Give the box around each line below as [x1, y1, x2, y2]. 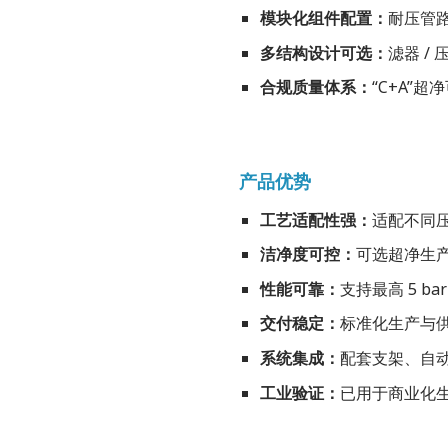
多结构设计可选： [259, 41, 388, 64]
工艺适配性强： [259, 208, 372, 231]
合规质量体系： [259, 76, 372, 99]
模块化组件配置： [259, 7, 388, 30]
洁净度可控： [259, 243, 356, 266]
